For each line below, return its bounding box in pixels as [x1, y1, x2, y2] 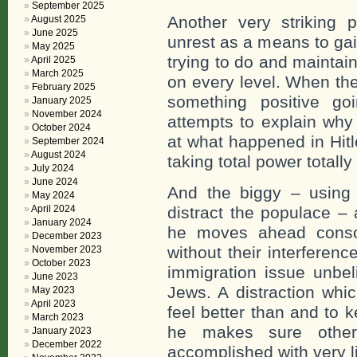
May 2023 [32, 284, 75, 296]
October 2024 [32, 122, 91, 133]
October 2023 [32, 257, 91, 269]
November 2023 [32, 244, 102, 255]
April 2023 [31, 298, 76, 309]
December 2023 [32, 230, 102, 241]
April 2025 [31, 54, 76, 65]
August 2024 [31, 149, 86, 160]
